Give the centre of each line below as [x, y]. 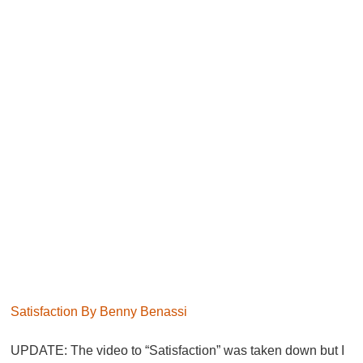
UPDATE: [39, 350]
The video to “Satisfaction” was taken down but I [206, 350]
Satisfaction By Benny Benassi [99, 311]
